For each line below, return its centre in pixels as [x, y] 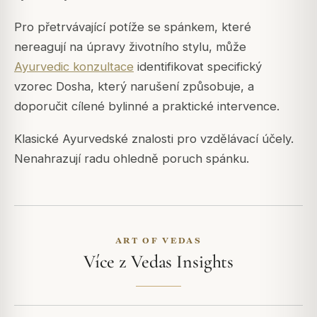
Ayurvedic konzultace [74, 67]
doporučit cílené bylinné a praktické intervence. [147, 106]
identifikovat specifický [198, 67]
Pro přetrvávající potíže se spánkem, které [133, 27]
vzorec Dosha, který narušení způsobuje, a [134, 87]
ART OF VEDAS [158, 241]
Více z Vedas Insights [158, 262]
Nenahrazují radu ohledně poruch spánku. [132, 159]
